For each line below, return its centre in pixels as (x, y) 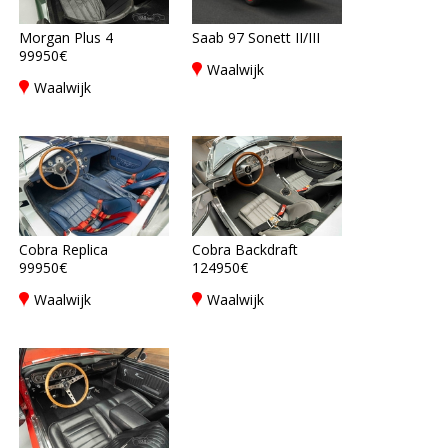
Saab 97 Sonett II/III (256, 37)
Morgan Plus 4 (66, 37)
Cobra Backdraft (245, 249)
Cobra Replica (63, 249)
